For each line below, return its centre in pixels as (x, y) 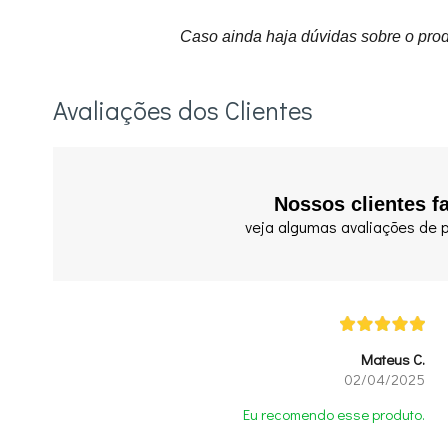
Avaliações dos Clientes (182, 110)
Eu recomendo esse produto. (334, 414)
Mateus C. (393, 359)
